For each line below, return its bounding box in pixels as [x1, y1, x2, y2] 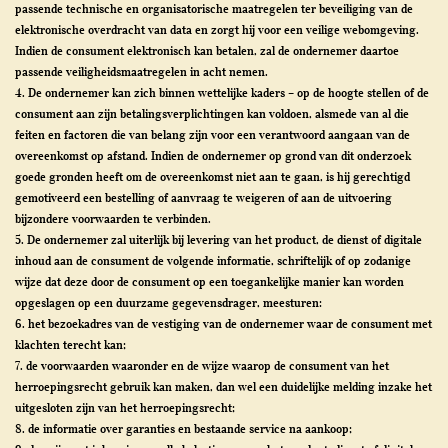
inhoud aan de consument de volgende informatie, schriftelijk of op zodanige [15, 253, 411, 268]
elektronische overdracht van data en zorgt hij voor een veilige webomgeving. [15, 22, 419, 37]
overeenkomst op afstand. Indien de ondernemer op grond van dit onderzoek [15, 148, 411, 163]
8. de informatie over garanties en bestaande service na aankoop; [15, 421, 352, 436]
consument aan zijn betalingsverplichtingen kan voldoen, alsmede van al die [15, 106, 409, 121]
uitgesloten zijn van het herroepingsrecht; [15, 400, 235, 415]
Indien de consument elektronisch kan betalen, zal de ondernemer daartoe [15, 43, 399, 58]
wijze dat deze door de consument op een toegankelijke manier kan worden [15, 274, 404, 289]
